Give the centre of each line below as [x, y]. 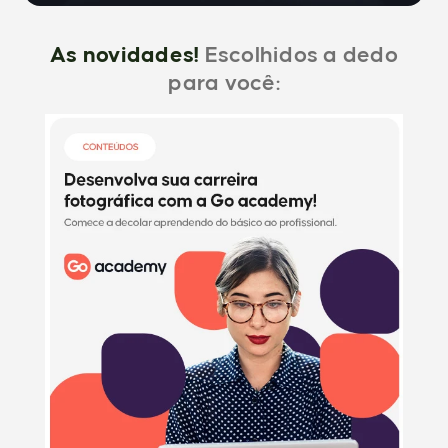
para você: [224, 83]
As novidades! [125, 55]
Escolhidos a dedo [298, 55]
